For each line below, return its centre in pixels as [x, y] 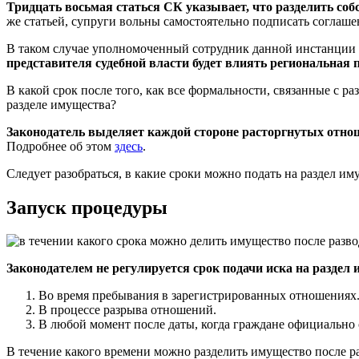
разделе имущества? [61, 104]
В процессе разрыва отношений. [127, 310]
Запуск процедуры [87, 207]
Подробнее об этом [61, 146]
